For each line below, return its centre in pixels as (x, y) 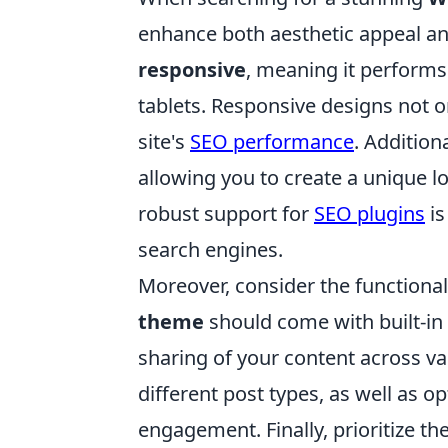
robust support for (226, 213)
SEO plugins (369, 213)
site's (164, 141)
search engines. (210, 249)
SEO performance (272, 141)
